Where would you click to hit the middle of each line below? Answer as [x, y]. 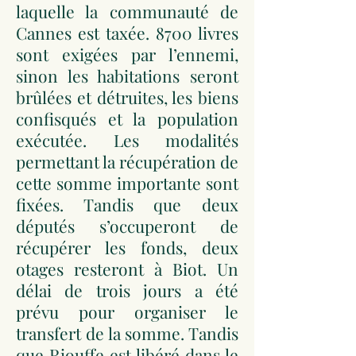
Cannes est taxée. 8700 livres [127, 33]
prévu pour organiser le [127, 311]
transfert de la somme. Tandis [127, 333]
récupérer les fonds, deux [127, 247]
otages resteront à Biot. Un [127, 269]
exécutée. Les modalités [127, 140]
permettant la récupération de [127, 161]
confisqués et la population [127, 118]
